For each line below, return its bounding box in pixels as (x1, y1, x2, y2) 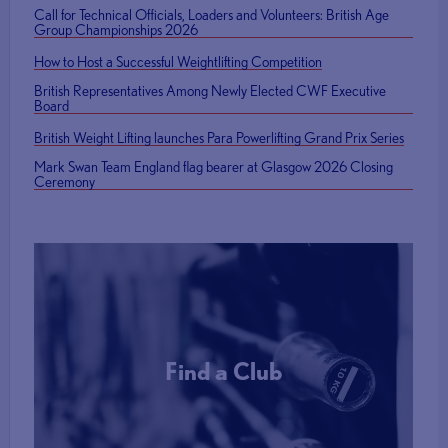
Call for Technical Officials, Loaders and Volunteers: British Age (34, 6, 390, 24)
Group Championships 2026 (34, 21, 199, 39)
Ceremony (34, 173, 96, 191)
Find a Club (164, 356, 282, 385)
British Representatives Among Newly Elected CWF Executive (34, 82, 387, 100)
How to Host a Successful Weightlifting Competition (34, 53, 323, 71)
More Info (195, 431, 252, 446)
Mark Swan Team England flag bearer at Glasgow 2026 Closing (34, 158, 394, 176)
